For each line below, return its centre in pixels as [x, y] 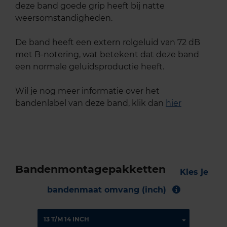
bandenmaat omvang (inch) [106, 190]
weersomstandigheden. [64, 18]
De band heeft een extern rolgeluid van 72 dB [108, 42]
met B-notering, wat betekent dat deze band [107, 54]
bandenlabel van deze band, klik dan [90, 103]
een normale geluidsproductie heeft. [90, 66]
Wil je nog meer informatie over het [87, 91]
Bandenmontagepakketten [90, 169]
